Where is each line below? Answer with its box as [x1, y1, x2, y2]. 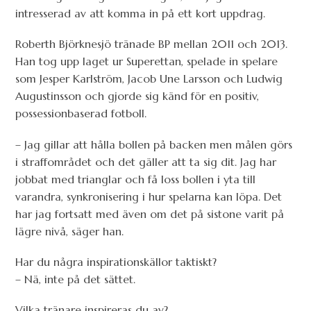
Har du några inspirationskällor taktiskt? [15, 254, 217, 269]
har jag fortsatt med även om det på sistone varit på [15, 206, 285, 221]
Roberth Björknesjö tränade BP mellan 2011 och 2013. [15, 37, 288, 51]
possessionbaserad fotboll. [15, 106, 147, 121]
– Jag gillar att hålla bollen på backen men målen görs [15, 137, 293, 151]
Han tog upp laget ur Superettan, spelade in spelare [15, 54, 278, 69]
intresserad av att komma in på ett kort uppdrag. [15, 6, 266, 21]
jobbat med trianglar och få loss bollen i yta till [15, 171, 256, 186]
